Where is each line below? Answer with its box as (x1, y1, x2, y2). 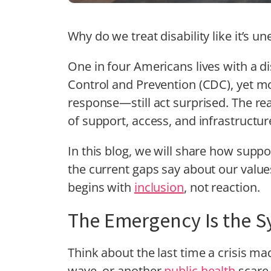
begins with (68, 179, 134, 196)
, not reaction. (183, 179, 260, 196)
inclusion (134, 179, 184, 196)
